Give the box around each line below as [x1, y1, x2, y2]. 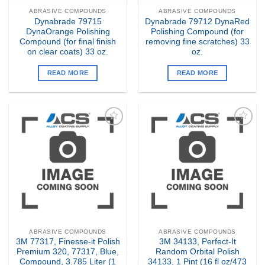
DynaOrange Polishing [25, 27, 110, 36]
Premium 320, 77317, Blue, [17, 247, 119, 257]
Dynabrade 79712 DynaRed [145, 17, 250, 26]
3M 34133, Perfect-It [159, 237, 236, 247]
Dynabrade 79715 [34, 17, 102, 26]
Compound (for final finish [20, 37, 116, 46]
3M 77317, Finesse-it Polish [15, 237, 120, 247]
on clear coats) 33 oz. [27, 47, 108, 56]
